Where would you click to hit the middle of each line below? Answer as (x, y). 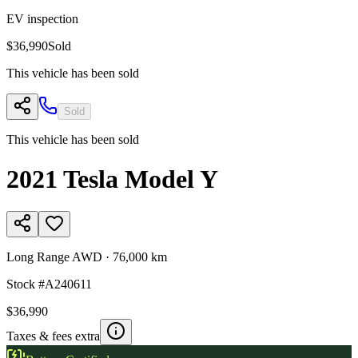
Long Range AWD (54, 257)
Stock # (26, 284)
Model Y (171, 179)
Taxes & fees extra (53, 336)
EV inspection (42, 19)
